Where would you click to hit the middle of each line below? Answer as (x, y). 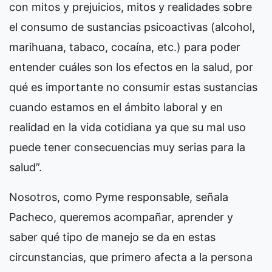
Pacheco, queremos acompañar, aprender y (121, 217)
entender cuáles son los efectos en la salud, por (131, 67)
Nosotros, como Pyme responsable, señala (119, 197)
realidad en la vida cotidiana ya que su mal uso (127, 127)
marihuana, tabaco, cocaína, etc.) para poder (125, 47)
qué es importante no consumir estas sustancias (133, 87)
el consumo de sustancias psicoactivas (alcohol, (132, 27)
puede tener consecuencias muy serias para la (127, 147)
